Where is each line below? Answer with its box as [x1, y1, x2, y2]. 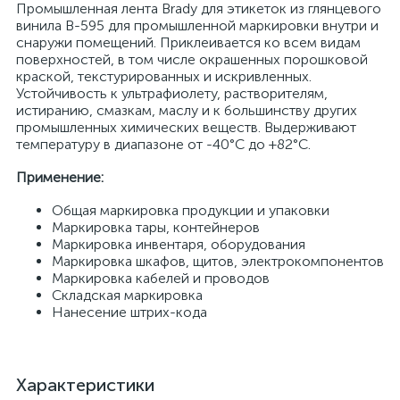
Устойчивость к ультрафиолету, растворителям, [16, 85, 328, 102]
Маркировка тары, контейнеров [52, 219, 260, 236]
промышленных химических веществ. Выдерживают [16, 119, 356, 136]
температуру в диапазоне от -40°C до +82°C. [16, 136, 311, 153]
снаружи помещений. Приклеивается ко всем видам [16, 34, 361, 51]
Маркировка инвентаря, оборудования [52, 236, 305, 253]
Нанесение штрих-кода [52, 304, 207, 321]
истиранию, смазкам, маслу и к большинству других [16, 102, 357, 119]
